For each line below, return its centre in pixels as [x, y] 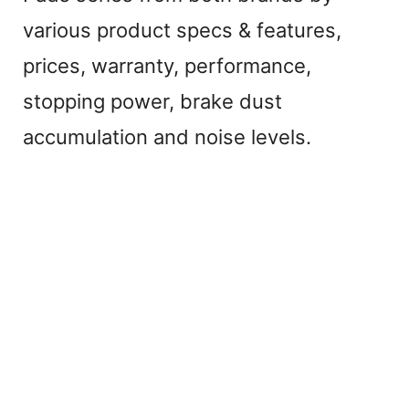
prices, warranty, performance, [167, 66]
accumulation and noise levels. [167, 137]
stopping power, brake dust [152, 102]
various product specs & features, [182, 31]
